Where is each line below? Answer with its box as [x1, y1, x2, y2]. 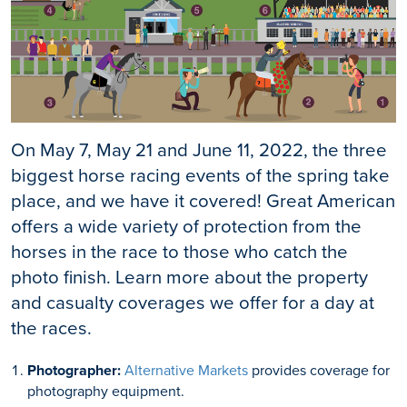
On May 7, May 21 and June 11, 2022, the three [11, 136, 387, 164]
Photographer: [26, 359, 121, 381]
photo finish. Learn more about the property [11, 263, 368, 291]
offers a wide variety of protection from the [11, 213, 362, 240]
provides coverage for [247, 359, 390, 380]
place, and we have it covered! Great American [11, 187, 395, 214]
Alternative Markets [124, 359, 248, 380]
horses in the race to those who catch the [11, 238, 348, 265]
